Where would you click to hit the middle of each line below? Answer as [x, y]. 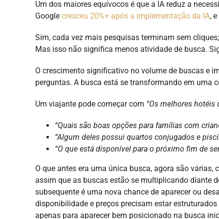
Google [48, 16]
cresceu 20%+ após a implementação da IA [136, 16]
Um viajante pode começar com [91, 104]
